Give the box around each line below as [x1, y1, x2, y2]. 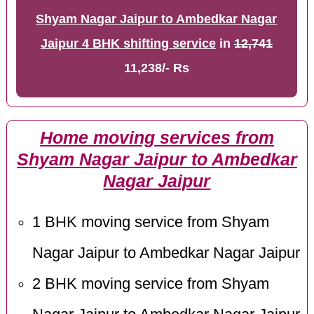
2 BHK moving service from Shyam [32, 275, 269, 293]
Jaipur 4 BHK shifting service [40, 36, 216, 51]
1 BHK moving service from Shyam [32, 214, 269, 231]
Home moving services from [39, 128, 274, 147]
